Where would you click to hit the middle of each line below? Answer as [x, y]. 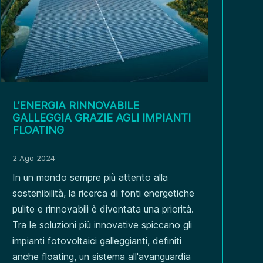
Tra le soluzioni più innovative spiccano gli [102, 225]
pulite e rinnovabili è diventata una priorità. [103, 209]
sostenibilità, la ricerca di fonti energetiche [103, 193]
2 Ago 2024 [33, 158]
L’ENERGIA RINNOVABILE [75, 106]
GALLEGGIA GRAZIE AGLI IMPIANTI [101, 118]
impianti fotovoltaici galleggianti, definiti [97, 241]
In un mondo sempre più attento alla [90, 178]
